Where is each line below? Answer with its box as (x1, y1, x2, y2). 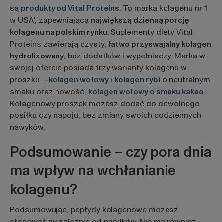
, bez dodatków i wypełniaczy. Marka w (63, 50, 205, 61)
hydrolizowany (9, 50, 64, 61)
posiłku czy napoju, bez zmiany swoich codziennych (9, 110, 201, 121)
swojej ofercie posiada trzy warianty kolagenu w (9, 62, 187, 73)
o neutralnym (160, 74, 210, 85)
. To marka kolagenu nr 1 (119, 2, 207, 14)
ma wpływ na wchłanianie (9, 161, 176, 181)
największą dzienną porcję (90, 14, 189, 26)
